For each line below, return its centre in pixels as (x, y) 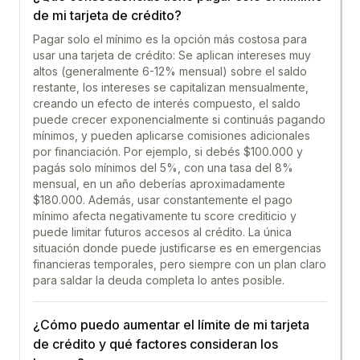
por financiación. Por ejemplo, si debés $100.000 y (168, 151)
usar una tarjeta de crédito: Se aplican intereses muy (172, 55)
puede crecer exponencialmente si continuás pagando (179, 119)
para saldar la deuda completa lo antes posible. (159, 280)
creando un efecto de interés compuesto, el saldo (167, 103)
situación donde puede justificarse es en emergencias (177, 248)
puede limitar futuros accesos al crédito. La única (162, 232)
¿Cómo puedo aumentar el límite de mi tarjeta (171, 325)
